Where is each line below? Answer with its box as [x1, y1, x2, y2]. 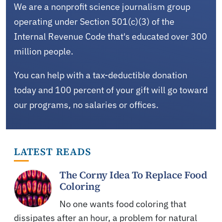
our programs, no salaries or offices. [14, 99, 159, 111]
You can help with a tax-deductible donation [14, 69, 187, 81]
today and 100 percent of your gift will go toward [14, 84, 208, 96]
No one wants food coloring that [59, 198, 186, 210]
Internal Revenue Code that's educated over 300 [14, 30, 207, 42]
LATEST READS [14, 144, 91, 159]
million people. [14, 45, 73, 57]
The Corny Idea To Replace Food [59, 167, 207, 182]
